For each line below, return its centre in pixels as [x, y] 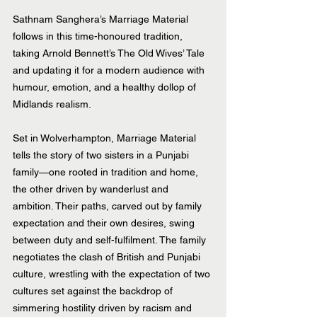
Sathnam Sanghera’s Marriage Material [102, 19]
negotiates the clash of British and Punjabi [108, 257]
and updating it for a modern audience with [110, 70]
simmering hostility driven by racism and [104, 308]
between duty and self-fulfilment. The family [111, 240]
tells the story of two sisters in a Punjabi [102, 155]
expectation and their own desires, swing [105, 223]
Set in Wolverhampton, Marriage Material [106, 138]
